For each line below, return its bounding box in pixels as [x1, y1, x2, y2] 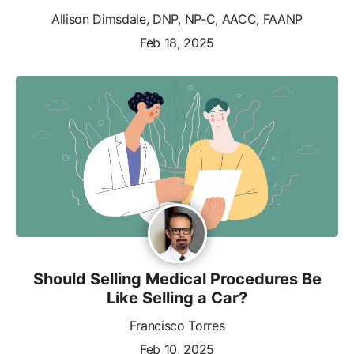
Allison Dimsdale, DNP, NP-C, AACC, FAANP [51, 10, 303, 27]
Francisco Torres [129, 317, 225, 333]
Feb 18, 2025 [139, 34, 215, 51]
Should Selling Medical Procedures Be [32, 269, 322, 288]
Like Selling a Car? [107, 288, 247, 307]
